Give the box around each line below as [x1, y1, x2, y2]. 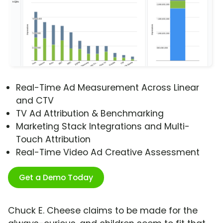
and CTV [16, 95, 54, 107]
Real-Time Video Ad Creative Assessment [16, 146, 200, 159]
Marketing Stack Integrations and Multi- [16, 120, 190, 133]
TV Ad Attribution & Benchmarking [16, 108, 164, 120]
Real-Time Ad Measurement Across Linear [16, 82, 199, 94]
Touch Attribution [16, 133, 91, 146]
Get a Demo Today [19, 172, 93, 184]
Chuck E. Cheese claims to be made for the [8, 205, 198, 217]
